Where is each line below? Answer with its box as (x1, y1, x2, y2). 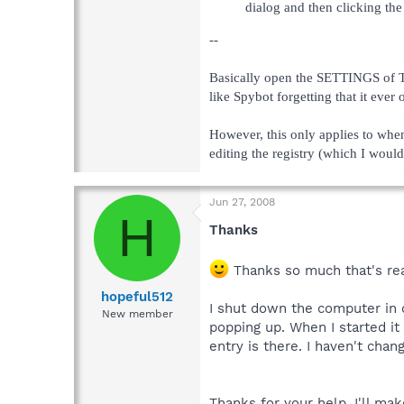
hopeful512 (101, 289, 173, 306)
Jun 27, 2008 (209, 195, 275, 208)
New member (101, 308, 173, 321)
